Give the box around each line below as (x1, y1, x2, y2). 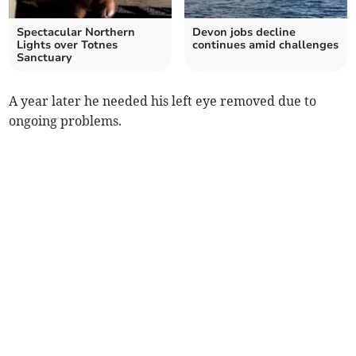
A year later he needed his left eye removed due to (9, 93, 317, 110)
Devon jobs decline (192, 25, 296, 41)
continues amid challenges (192, 37, 339, 53)
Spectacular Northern (17, 25, 136, 41)
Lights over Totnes (17, 37, 118, 53)
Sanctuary (17, 50, 73, 66)
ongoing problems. (9, 113, 122, 130)
